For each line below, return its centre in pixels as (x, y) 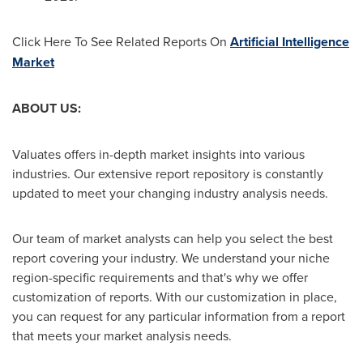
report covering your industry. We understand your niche (171, 258)
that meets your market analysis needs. (122, 335)
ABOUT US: (47, 108)
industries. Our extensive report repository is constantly (168, 173)
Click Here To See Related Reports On (121, 41)
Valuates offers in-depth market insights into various (158, 154)
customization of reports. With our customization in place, (175, 297)
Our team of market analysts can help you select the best (173, 238)
